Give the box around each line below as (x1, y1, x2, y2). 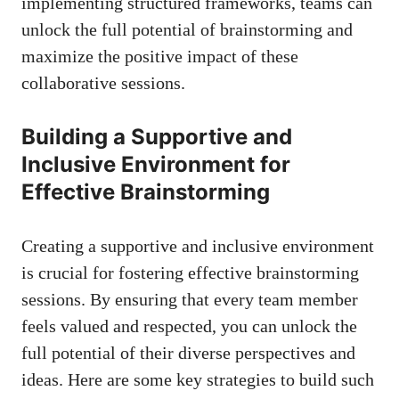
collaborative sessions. (21, 73, 185, 94)
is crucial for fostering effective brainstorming (21, 263, 359, 283)
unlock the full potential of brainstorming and (21, 20, 353, 40)
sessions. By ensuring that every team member (21, 289, 358, 310)
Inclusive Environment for (21, 151, 290, 178)
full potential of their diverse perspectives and (21, 343, 355, 363)
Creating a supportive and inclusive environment (21, 236, 374, 256)
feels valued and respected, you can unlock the (21, 316, 357, 337)
